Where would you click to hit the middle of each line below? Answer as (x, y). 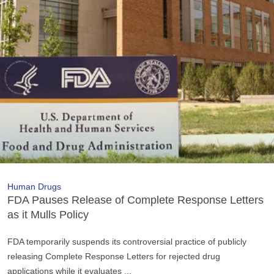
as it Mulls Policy (48, 214)
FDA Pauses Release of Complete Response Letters (135, 200)
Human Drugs (34, 186)
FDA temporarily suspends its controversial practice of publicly (127, 241)
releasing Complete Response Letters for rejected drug (114, 256)
